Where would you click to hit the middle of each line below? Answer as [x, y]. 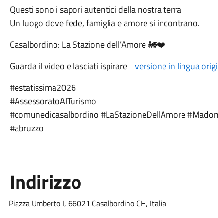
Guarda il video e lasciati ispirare [72, 66]
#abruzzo [27, 128]
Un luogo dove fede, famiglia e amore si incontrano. [104, 23]
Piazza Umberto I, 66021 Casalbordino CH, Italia [87, 203]
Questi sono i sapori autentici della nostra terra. [97, 9]
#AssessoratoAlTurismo [53, 101]
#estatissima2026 [43, 87]
